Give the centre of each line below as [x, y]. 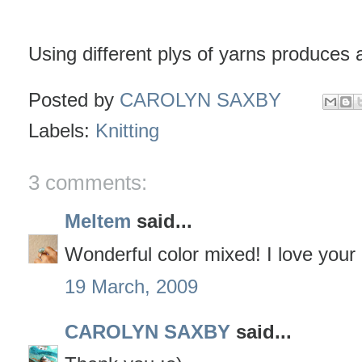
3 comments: [88, 183]
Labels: [62, 131]
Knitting [127, 131]
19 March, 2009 [131, 287]
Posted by [74, 100]
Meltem [98, 221]
